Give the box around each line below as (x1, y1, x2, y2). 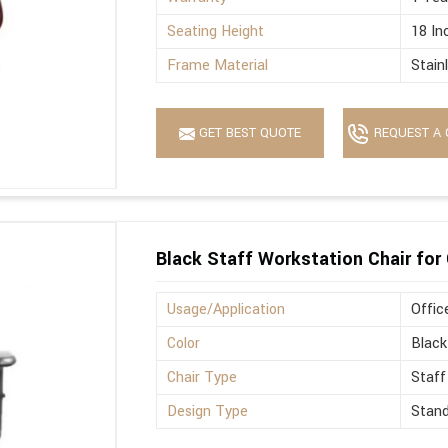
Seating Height (167, 21, 265, 43)
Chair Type (167, 367, 238, 389)
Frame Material (167, 55, 269, 77)
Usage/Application (167, 299, 286, 321)
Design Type (167, 401, 249, 423)
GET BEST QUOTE (195, 124, 302, 143)
